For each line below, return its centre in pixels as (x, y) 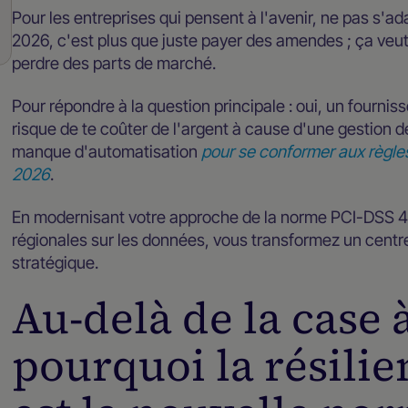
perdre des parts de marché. (114, 62)
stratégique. (56, 262)
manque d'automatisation (107, 151)
